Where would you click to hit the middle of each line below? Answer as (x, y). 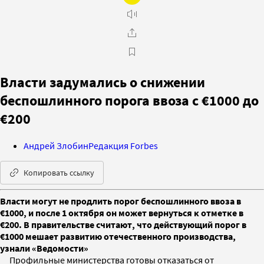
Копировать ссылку (59, 172)
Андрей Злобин (56, 145)
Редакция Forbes (123, 145)
